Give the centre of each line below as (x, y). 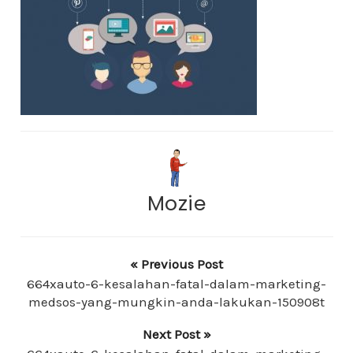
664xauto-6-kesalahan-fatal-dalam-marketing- (176, 284)
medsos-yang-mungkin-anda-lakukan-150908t (176, 302)
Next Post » (176, 334)
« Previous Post (176, 264)
